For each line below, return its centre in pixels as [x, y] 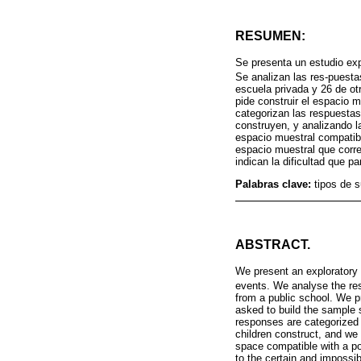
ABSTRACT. [273, 244]
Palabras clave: [275, 185]
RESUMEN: [270, 36]
